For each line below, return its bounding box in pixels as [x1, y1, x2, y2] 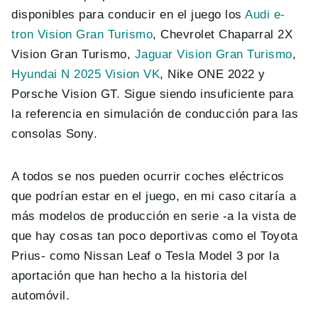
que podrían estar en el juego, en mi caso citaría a [11, 190, 297, 204]
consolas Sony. [11, 127, 98, 141]
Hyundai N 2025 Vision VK [11, 67, 160, 82]
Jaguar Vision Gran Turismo [134, 48, 292, 62]
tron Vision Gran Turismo [11, 28, 153, 42]
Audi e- [245, 8, 285, 22]
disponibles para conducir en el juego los [11, 8, 246, 22]
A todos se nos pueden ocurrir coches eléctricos [11, 170, 285, 184]
